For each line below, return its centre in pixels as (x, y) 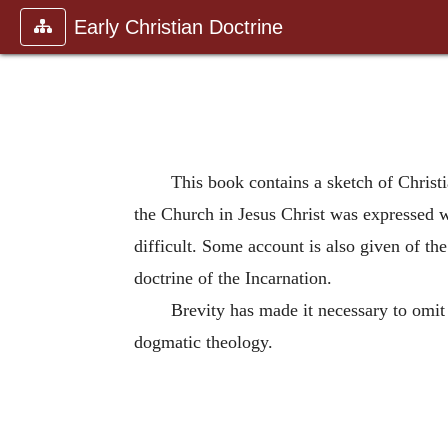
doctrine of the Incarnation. (233, 278)
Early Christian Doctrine (178, 27)
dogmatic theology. (203, 342)
